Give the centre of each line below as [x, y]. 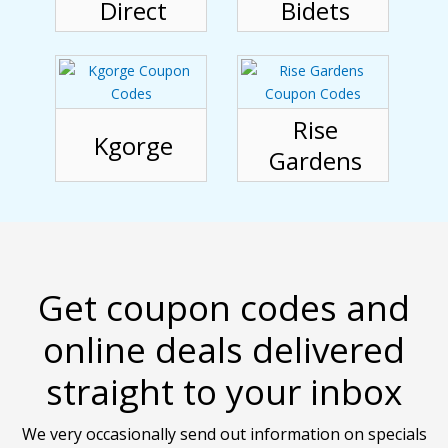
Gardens [315, 161]
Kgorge [133, 145]
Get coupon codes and [224, 308]
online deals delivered [224, 350]
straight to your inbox [224, 392]
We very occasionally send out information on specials [224, 434]
